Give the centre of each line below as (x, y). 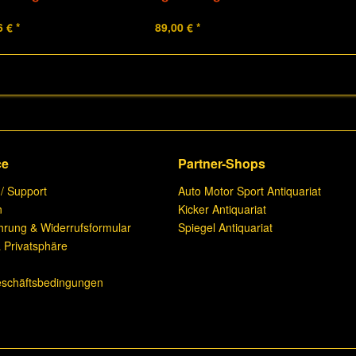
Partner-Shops (222, 163)
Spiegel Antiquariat (225, 227)
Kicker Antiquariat (222, 209)
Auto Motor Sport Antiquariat (250, 191)
